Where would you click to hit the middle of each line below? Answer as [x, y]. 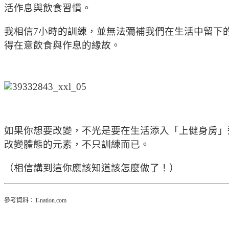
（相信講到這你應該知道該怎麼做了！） [91, 168]
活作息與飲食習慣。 [48, 8]
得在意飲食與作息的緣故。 [62, 45]
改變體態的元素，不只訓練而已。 [77, 145]
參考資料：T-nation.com [35, 201]
